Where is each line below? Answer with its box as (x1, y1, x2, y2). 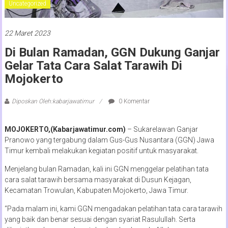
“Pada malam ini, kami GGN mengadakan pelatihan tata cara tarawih (4, 204, 222, 213)
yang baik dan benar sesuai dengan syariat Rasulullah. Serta (4, 215, 195, 223)
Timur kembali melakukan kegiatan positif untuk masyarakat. (4, 146, 198, 155)
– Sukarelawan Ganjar (127, 125, 198, 133)
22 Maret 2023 (4, 28, 50, 37)
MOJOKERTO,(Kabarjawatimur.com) (4, 125, 127, 133)
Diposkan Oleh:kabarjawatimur (11, 97, 94, 105)
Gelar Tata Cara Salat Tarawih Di (4, 58, 182, 73)
